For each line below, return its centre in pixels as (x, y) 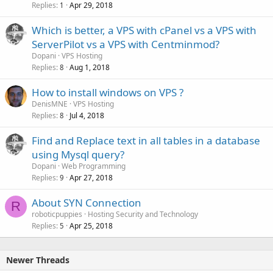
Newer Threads (38, 260)
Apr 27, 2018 (91, 178)
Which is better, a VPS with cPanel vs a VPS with (144, 30)
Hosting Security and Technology (143, 214)
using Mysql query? (78, 154)
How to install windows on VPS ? (108, 92)
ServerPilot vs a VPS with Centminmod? (126, 44)
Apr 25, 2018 (91, 226)
